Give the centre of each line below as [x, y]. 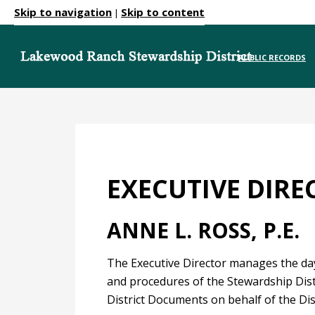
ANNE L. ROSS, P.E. [203, 230]
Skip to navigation [63, 12]
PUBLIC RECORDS [272, 58]
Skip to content [163, 12]
